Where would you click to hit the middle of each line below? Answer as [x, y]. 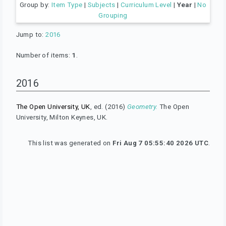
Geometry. [143, 106]
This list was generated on [70, 143]
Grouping [113, 15]
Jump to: [31, 34]
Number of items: [44, 55]
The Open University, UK [53, 106]
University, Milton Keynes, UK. [62, 117]
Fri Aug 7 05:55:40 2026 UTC [160, 143]
